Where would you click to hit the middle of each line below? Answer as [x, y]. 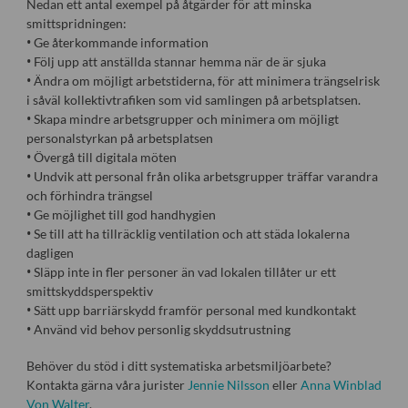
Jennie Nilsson [228, 385]
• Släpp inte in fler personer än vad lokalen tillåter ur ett [181, 272]
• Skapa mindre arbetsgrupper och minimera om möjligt [182, 119]
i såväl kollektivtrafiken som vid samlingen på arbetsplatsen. [193, 100]
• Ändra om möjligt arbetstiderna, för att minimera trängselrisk [203, 81]
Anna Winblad [341, 385]
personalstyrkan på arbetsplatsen [119, 138]
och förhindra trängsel [89, 196]
